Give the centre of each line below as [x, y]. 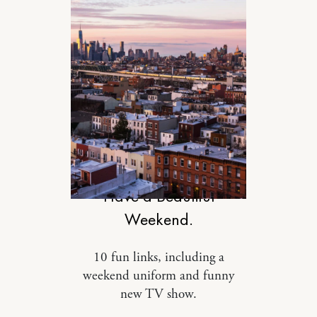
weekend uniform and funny [158, 276]
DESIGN [158, 164]
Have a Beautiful [158, 195]
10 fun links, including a [158, 257]
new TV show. [158, 294]
